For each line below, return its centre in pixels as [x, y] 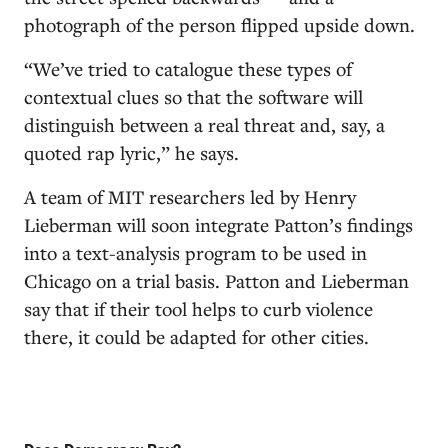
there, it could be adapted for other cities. [196, 336]
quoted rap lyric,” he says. [131, 152]
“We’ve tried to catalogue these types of [188, 68]
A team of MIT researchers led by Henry [190, 196]
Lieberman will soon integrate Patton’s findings [218, 224]
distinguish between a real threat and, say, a [204, 124]
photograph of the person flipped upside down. [219, 24]
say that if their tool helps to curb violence [198, 308]
